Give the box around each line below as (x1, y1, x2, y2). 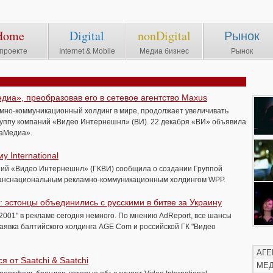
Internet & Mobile (58, 47, 115, 55)
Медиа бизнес (140, 47, 189, 55)
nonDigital (138, 27, 191, 44)
